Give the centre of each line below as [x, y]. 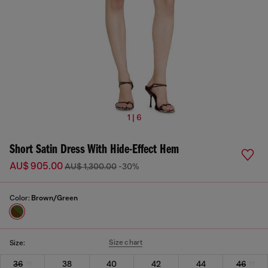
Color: [20, 198]
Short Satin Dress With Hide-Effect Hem [94, 150]
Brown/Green [54, 198]
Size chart [126, 242]
